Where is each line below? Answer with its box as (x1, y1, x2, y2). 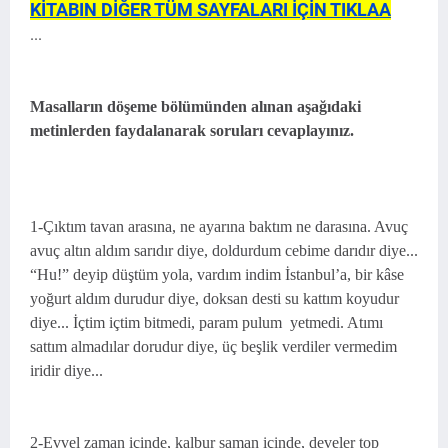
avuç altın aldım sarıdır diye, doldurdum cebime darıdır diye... (30, 242, 418, 259)
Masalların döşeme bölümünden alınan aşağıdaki (30, 98, 361, 115)
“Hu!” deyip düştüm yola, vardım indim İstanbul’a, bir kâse (30, 266, 404, 283)
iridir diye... (30, 362, 103, 379)
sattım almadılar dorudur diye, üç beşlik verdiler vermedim (30, 338, 397, 355)
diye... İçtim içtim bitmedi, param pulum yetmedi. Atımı (30, 314, 383, 331)
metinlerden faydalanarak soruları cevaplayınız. (30, 122, 354, 139)
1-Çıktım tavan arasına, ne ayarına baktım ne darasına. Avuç (30, 218, 408, 235)
